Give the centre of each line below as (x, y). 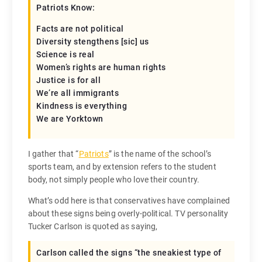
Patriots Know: (66, 7)
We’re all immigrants (78, 93)
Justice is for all (69, 80)
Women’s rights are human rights (101, 67)
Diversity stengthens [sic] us (93, 41)
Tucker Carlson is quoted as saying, (93, 226)
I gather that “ (53, 154)
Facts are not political (80, 28)
